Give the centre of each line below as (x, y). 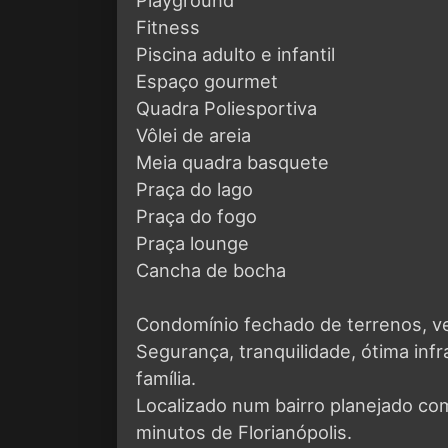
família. (166, 377)
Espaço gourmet (207, 80)
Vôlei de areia (193, 134)
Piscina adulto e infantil (235, 53)
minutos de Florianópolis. (244, 431)
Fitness (168, 26)
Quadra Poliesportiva (226, 107)
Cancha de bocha (211, 269)
